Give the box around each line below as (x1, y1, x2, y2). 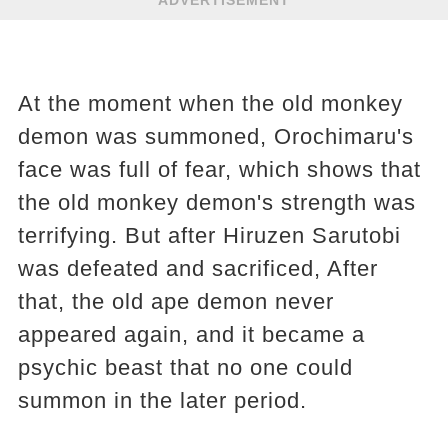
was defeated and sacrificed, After (17, 255, 378, 281)
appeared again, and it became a (17, 321, 365, 347)
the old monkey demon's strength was (17, 189, 416, 215)
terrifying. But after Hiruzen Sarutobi (17, 222, 401, 248)
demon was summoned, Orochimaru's (17, 123, 414, 149)
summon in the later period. (17, 387, 307, 413)
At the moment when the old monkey (17, 90, 403, 116)
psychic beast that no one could (17, 354, 353, 380)
